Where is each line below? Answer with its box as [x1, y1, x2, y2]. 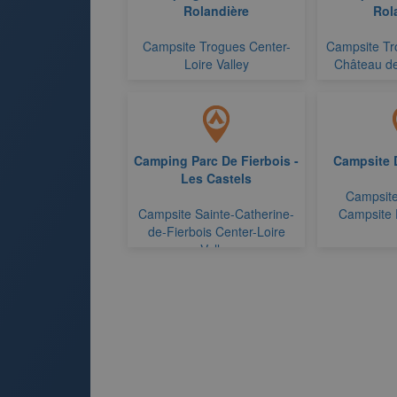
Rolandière [183, 2, 249, 19]
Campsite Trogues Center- [142, 37, 291, 55]
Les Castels [181, 169, 252, 187]
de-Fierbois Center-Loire [147, 222, 285, 240]
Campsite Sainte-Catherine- [138, 205, 294, 222]
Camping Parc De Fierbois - [134, 152, 299, 169]
